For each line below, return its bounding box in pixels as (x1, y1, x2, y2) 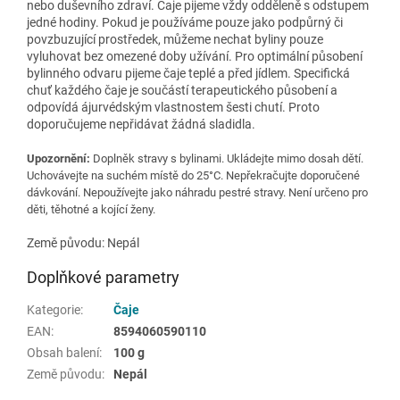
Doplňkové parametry (27, 267, 179, 287)
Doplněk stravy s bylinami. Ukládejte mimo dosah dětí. (90, 151, 363, 165)
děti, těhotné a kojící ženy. (27, 202, 155, 216)
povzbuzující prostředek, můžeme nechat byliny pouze (27, 31, 323, 46)
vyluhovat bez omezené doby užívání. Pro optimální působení (27, 48, 362, 63)
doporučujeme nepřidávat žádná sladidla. (27, 116, 255, 131)
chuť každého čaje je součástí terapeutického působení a (27, 82, 337, 97)
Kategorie (27, 302, 80, 317)
